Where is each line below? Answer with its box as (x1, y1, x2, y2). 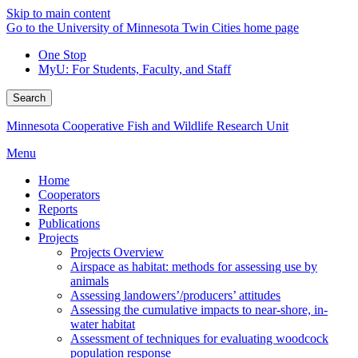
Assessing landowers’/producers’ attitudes (70, 288, 280, 302)
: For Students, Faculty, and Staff (66, 62, 231, 76)
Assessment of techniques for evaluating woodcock (70, 332, 328, 345)
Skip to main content (6, 6, 110, 20)
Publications (38, 217, 100, 230)
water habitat (70, 317, 135, 331)
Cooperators (38, 188, 100, 201)
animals (70, 274, 109, 288)
